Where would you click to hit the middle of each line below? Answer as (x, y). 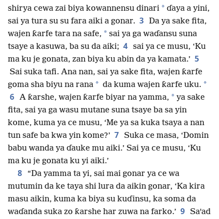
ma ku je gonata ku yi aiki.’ (58, 161)
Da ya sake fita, (177, 22)
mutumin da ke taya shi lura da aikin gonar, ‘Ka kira (106, 187)
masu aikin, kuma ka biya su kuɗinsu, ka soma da (102, 199)
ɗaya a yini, (187, 9)
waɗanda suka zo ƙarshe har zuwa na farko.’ (92, 212)
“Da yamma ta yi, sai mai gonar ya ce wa (102, 174)
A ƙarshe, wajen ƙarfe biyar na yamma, (93, 98)
